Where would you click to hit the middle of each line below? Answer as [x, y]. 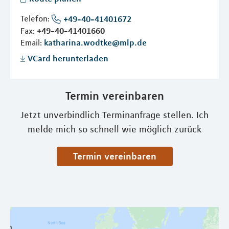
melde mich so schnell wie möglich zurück [114, 130]
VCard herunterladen [68, 59]
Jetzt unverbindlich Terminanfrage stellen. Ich [114, 115]
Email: [32, 43]
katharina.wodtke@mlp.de [95, 43]
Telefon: [36, 18]
